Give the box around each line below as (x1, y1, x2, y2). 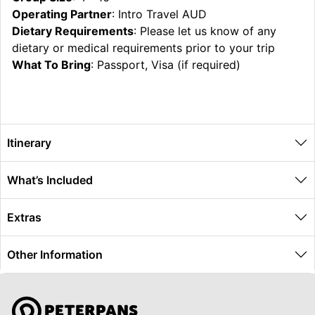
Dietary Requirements (12, 23, 134, 38)
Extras (7, 210, 41, 224)
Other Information (7, 247, 103, 262)
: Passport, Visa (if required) (91, 57, 240, 72)
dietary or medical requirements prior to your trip (12, 40, 275, 55)
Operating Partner (12, 6, 112, 21)
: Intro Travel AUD (112, 6, 207, 21)
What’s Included (7, 172, 93, 187)
